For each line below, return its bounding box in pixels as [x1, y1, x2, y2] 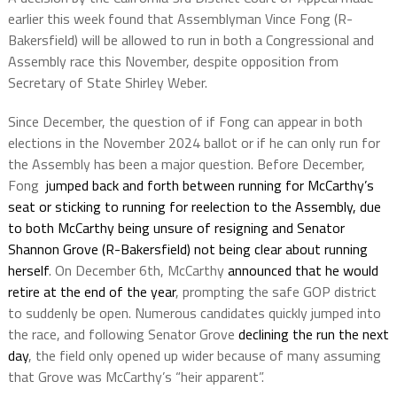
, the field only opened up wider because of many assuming [27, 345, 381, 367]
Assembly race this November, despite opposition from [7, 51, 339, 73]
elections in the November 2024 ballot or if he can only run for [7, 132, 380, 154]
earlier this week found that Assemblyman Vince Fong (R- [7, 8, 353, 30]
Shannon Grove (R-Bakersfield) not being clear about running [7, 238, 368, 261]
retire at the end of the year [7, 281, 175, 303]
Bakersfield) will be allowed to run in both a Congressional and [7, 29, 374, 51]
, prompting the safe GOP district [175, 281, 377, 303]
